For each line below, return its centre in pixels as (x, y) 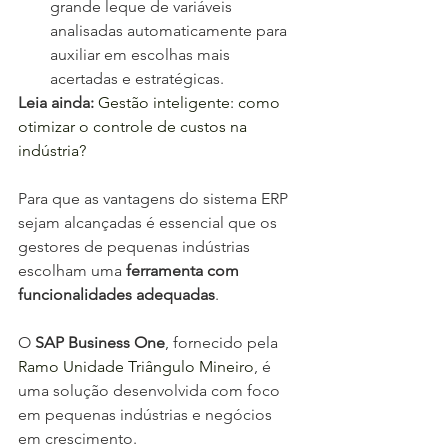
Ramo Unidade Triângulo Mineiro (136, 367)
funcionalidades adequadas (116, 295)
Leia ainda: (56, 103)
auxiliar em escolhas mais (142, 55)
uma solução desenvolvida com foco (151, 391)
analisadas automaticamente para (170, 31)
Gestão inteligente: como (189, 103)
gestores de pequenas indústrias (136, 247)
